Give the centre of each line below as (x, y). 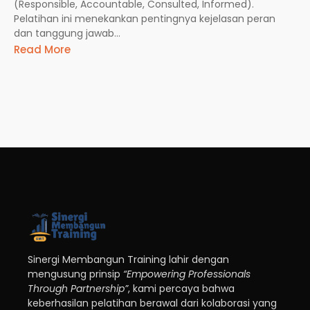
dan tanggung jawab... (67, 33)
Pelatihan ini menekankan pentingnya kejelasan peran (145, 18)
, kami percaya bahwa (181, 289)
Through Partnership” (78, 289)
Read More (42, 50)
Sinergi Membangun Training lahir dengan (128, 260)
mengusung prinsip (75, 274)
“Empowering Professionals (187, 274)
